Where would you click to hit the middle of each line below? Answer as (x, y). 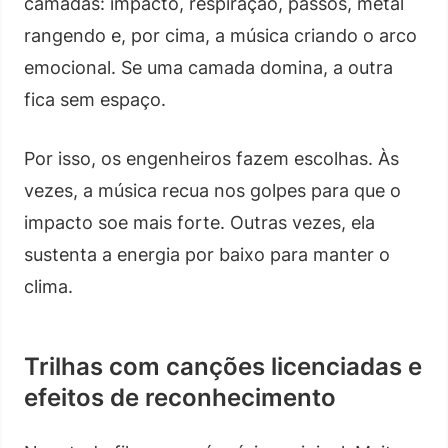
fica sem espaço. (95, 99)
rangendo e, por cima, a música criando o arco (220, 35)
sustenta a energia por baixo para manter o (207, 254)
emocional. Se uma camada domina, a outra (208, 67)
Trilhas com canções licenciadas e (223, 366)
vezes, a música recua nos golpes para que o (212, 190)
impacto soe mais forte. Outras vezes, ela (199, 222)
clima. (48, 286)
